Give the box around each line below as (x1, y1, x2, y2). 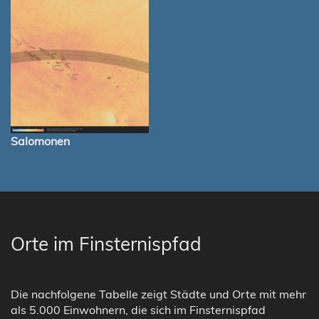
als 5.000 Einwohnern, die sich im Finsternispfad (11, 303, 266, 318)
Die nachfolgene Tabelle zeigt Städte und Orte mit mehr (11, 287, 306, 302)
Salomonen (11, 134, 70, 149)
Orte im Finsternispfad (11, 232, 202, 256)
